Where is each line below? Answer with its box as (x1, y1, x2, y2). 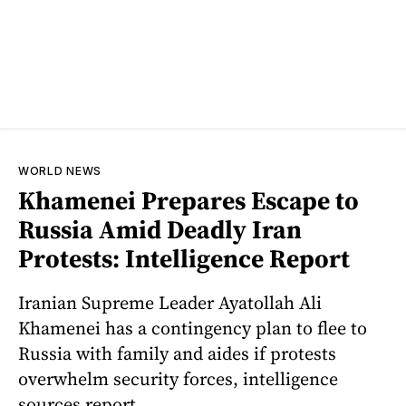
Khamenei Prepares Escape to (18, 183, 359, 217)
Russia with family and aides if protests (18, 340, 336, 366)
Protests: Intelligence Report (18, 241, 350, 275)
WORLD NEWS (18, 164, 101, 178)
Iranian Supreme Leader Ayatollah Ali (18, 289, 322, 315)
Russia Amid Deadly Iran (18, 212, 302, 246)
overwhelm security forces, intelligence (18, 365, 338, 391)
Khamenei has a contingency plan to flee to (18, 314, 367, 341)
